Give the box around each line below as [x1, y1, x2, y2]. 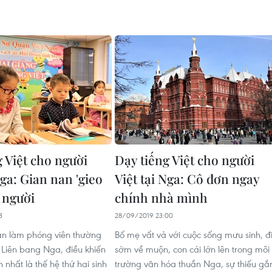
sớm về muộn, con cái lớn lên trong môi [115, 242, 270, 255]
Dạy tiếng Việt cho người [115, 151, 254, 168]
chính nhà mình [115, 188, 208, 206]
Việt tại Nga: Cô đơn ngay [115, 169, 259, 187]
